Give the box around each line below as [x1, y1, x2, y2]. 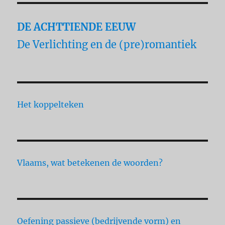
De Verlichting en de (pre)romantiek [17, 38, 197, 51]
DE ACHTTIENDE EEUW [17, 20, 136, 33]
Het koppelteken [17, 99, 84, 109]
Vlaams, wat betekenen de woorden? [17, 157, 163, 168]
